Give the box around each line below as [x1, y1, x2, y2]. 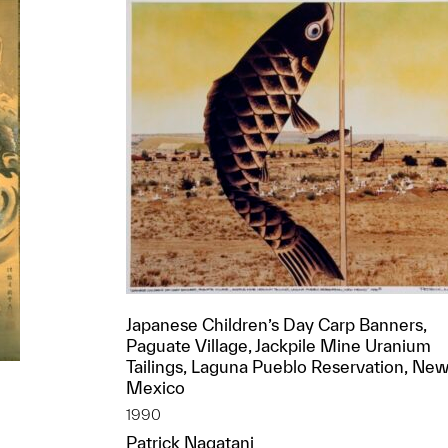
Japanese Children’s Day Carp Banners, [126, 315, 427, 334]
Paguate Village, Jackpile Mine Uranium [126, 336, 431, 355]
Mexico [126, 378, 185, 397]
